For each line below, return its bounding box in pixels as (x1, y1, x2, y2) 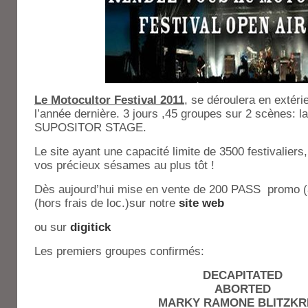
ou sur (34, 221, 70, 234)
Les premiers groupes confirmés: (34, 245, 204, 258)
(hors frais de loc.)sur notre (34, 197, 179, 210)
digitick (70, 221, 111, 234)
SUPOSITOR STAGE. (34, 121, 146, 134)
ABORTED (214, 283, 271, 296)
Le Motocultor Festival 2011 (34, 93, 184, 107)
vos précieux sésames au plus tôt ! (34, 159, 214, 172)
